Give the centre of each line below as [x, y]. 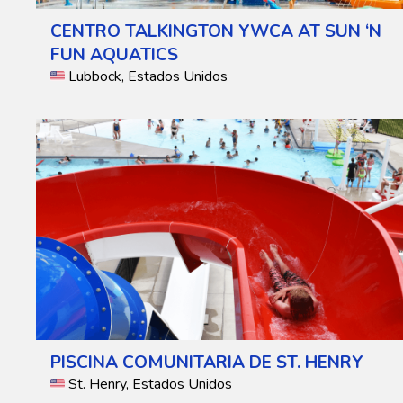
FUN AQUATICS [114, 55]
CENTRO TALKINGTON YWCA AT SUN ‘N [216, 32]
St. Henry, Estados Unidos [150, 385]
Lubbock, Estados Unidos [148, 77]
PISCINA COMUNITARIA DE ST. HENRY [207, 363]
